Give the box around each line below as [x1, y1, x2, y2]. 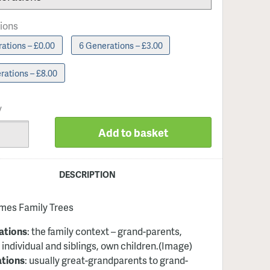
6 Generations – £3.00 [78, 39, 163, 51]
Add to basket [98, 125, 169, 140]
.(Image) [155, 239, 192, 253]
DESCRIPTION [59, 168, 116, 180]
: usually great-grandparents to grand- [24, 253, 188, 268]
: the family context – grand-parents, [27, 224, 182, 239]
